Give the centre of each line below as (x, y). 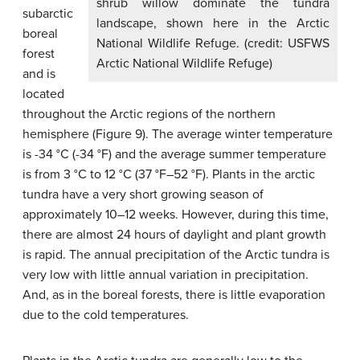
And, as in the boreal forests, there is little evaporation (174, 295)
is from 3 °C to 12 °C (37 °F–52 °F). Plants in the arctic (169, 174)
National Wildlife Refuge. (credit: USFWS (213, 43)
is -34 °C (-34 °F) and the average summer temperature (174, 154)
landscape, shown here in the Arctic (213, 23)
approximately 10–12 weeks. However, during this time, (176, 215)
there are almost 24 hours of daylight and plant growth (174, 235)
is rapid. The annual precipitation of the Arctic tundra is (176, 255)
